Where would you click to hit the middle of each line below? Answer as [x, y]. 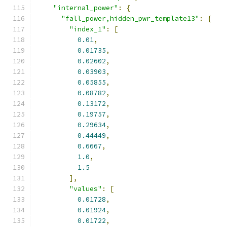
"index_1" [88, 29]
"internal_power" [86, 8]
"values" [86, 189]
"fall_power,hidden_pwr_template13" [130, 18]
